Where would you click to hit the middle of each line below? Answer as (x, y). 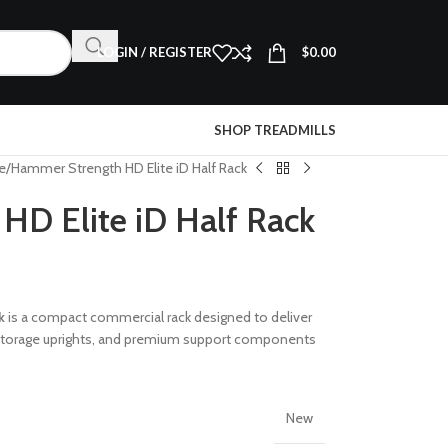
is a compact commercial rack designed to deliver (158, 317)
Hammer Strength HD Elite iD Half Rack (128, 168)
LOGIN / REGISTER (154, 52)
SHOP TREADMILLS (275, 130)
